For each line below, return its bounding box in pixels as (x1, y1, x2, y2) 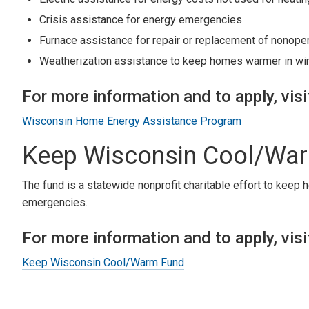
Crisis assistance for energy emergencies (39, 12, 242, 26)
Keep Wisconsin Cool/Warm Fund (22, 255, 184, 269)
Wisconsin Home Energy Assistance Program (22, 114, 241, 128)
